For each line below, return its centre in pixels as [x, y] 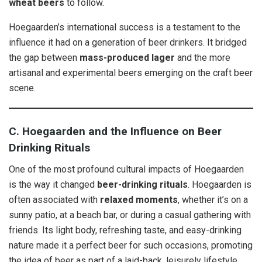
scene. [22, 88]
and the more [203, 57]
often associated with [54, 199]
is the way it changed [53, 184]
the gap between [44, 57]
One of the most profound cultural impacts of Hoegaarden [126, 169]
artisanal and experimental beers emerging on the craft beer [131, 73]
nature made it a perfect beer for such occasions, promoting [131, 245]
